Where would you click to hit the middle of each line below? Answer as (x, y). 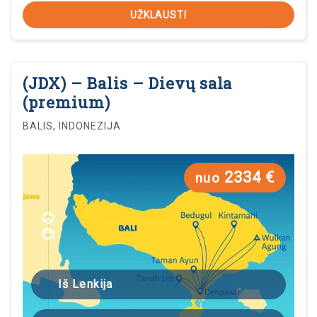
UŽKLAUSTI (158, 15)
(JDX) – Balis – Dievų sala (128, 83)
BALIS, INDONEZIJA (72, 126)
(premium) (67, 102)
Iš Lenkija (86, 284)
